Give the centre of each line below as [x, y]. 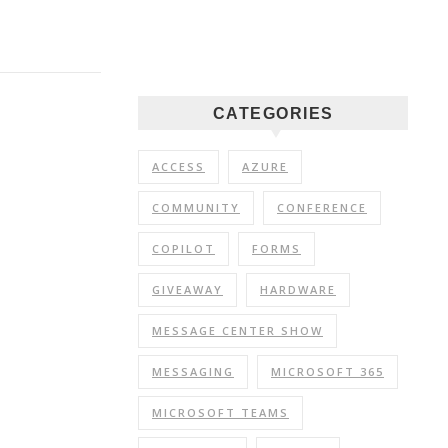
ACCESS [178, 166]
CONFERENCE [322, 207]
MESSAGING [193, 371]
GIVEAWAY [187, 289]
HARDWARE [298, 289]
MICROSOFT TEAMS [220, 412]
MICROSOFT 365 [327, 371]
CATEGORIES [273, 113]
